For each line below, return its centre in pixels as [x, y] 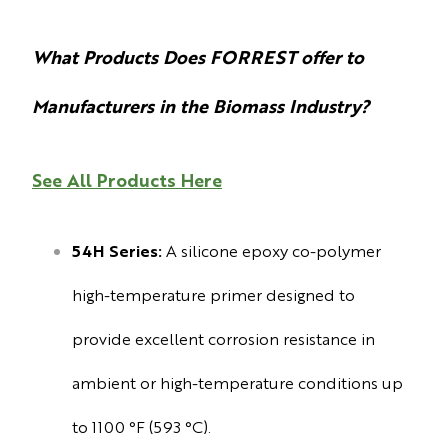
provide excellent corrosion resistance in [223, 339]
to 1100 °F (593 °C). [143, 427]
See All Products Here [127, 179]
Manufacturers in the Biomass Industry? [203, 104]
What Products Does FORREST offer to [198, 55]
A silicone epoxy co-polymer [271, 251]
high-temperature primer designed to [213, 295]
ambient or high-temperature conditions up [237, 383]
